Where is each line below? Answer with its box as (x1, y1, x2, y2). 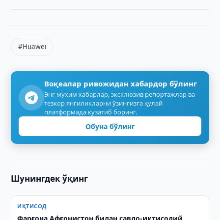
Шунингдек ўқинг (11, 173, 88, 184)
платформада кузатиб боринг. (44, 108, 137, 116)
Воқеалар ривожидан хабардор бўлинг (44, 79, 197, 88)
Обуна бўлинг (85, 121, 135, 131)
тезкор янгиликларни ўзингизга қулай (44, 99, 163, 108)
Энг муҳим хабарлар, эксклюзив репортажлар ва (44, 90, 195, 99)
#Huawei (18, 42, 47, 51)
